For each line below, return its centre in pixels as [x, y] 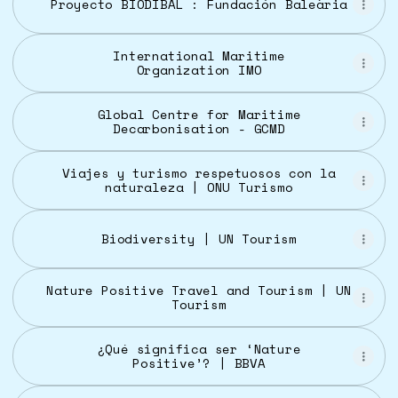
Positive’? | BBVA [199, 363]
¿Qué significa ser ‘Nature [199, 349]
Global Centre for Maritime [199, 114]
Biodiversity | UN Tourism [250, 239]
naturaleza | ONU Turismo [199, 187]
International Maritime [199, 56]
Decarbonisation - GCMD [199, 128]
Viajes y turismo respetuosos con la [199, 173]
